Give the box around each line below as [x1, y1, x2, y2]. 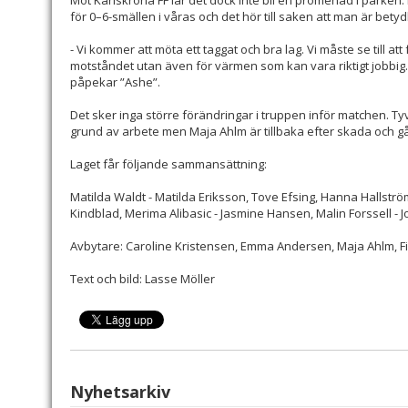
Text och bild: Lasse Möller [70, 270, 215, 288]
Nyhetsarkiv [70, 381, 170, 403]
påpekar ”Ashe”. [70, 74, 160, 91]
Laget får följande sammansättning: [70, 156, 267, 173]
